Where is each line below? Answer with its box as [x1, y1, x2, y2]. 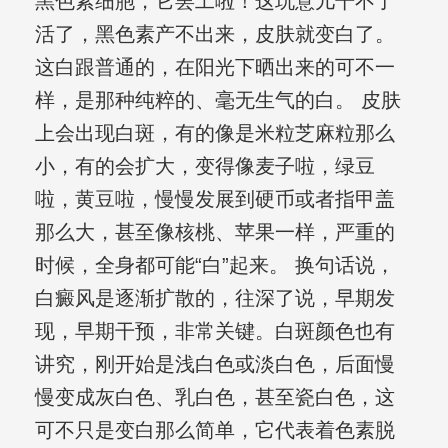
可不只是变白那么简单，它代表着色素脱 [34, 419, 395, 442]
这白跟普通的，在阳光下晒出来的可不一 [34, 56, 395, 79]
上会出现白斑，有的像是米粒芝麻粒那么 [34, 122, 395, 145]
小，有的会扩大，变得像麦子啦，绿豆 [34, 155, 375, 178]
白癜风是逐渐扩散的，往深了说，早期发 [34, 287, 395, 310]
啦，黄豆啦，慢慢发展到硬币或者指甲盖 [34, 188, 395, 211]
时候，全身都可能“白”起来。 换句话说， [34, 254, 395, 277]
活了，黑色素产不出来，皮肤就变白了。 [34, 23, 395, 46]
